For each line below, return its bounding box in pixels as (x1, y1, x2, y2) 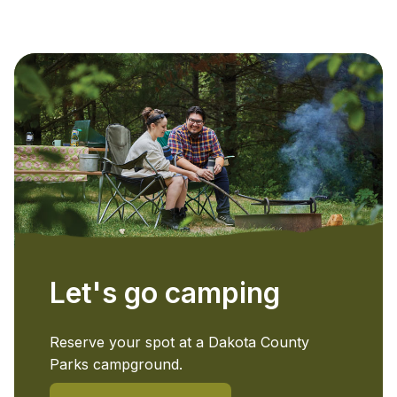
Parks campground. (50, 354, 183, 373)
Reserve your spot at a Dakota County (50, 332, 309, 351)
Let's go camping (50, 275, 280, 310)
